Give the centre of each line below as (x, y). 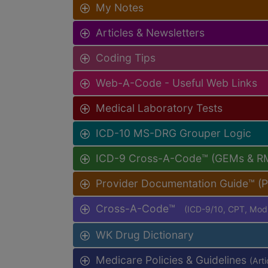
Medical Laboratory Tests (159, 108)
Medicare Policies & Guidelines (173, 260)
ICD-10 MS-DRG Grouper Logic (173, 133)
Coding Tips (126, 57)
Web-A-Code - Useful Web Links (176, 83)
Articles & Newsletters (150, 32)
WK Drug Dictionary (145, 234)
